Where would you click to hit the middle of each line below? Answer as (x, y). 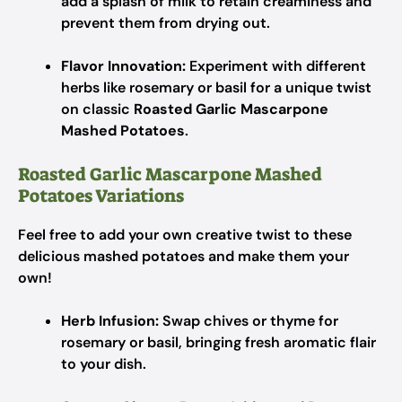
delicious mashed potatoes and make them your (184, 256)
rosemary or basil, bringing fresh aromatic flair (218, 342)
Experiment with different (276, 66)
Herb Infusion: (110, 321)
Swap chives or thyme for (249, 321)
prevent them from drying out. (166, 23)
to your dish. (104, 364)
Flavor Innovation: (123, 66)
